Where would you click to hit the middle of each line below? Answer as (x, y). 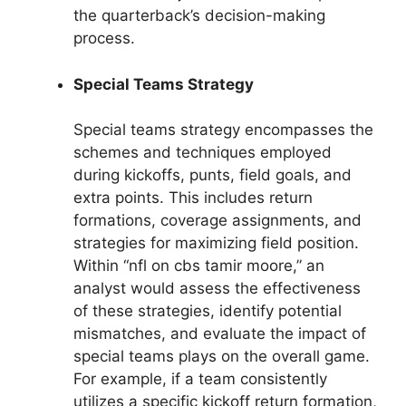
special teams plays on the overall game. (222, 356)
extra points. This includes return (193, 198)
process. (104, 38)
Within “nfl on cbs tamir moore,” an (199, 266)
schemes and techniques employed (203, 152)
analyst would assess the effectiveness (217, 288)
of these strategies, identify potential (208, 311)
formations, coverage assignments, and (217, 220)
